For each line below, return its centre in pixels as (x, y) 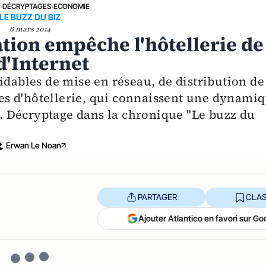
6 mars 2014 (30, 29)
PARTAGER (157, 197)
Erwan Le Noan (33, 145)
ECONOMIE (72, 6)
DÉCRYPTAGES (27, 6)
